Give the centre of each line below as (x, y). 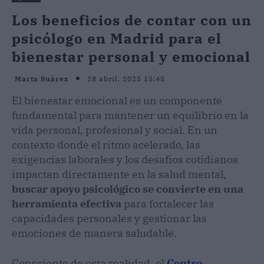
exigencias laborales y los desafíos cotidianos (125, 159)
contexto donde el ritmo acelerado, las (106, 144)
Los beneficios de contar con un (132, 20)
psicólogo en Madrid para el (117, 38)
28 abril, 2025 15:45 (126, 78)
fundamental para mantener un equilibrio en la (130, 115)
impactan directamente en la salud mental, (119, 174)
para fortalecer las (169, 203)
